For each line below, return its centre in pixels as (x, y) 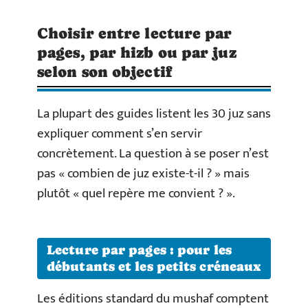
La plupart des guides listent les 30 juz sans (154, 113)
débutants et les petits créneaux (154, 267)
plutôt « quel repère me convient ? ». (136, 193)
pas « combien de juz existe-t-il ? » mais (143, 173)
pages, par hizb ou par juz (137, 52)
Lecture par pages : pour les (139, 250)
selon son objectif (104, 71)
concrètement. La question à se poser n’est (153, 153)
